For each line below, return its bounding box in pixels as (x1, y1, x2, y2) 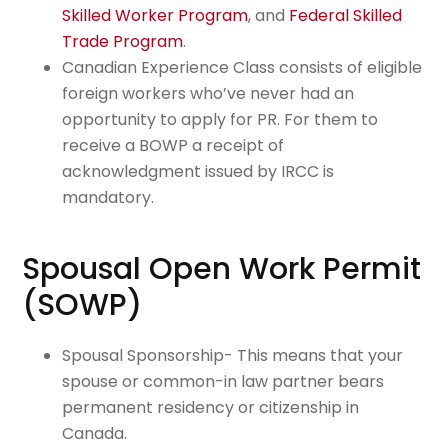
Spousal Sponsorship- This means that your (62, 343, 404, 367)
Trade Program (62, 29, 184, 53)
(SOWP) (22, 283, 143, 326)
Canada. (62, 421, 128, 445)
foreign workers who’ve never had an (62, 81, 355, 105)
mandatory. (62, 185, 155, 209)
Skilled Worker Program (62, 3, 249, 27)
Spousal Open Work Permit (22, 247, 422, 290)
